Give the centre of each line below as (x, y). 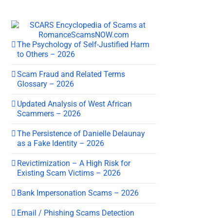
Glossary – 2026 (45, 84)
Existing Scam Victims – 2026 (69, 173)
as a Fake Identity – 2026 (61, 143)
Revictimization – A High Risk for (74, 163)
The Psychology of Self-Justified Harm (83, 44)
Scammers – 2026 (49, 113)
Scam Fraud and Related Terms (71, 74)
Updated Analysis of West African (74, 104)
